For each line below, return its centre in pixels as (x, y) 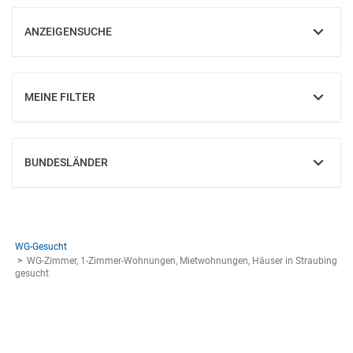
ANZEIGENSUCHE (68, 32)
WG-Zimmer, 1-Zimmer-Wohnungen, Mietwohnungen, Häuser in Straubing (182, 261)
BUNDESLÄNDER (66, 162)
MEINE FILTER (60, 97)
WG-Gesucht (41, 247)
